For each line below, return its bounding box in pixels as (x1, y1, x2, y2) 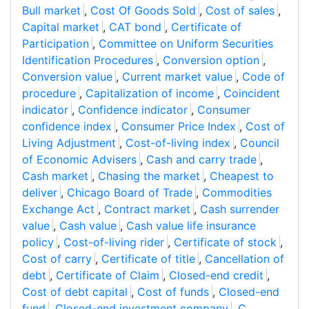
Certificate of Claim (56, 268, 159, 283)
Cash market (22, 169, 88, 183)
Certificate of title (101, 252, 195, 266)
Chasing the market (98, 169, 200, 183)
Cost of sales (206, 3, 275, 18)
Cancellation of (205, 252, 284, 266)
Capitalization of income (86, 86, 214, 101)
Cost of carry (22, 252, 92, 266)
